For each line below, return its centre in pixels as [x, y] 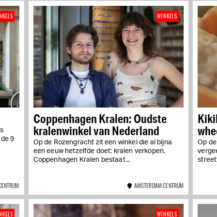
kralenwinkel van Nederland [96, 131]
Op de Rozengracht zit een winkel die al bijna [102, 143]
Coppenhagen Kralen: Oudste [100, 119]
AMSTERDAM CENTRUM [158, 186]
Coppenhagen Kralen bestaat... [82, 160]
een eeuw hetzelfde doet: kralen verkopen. [99, 151]
